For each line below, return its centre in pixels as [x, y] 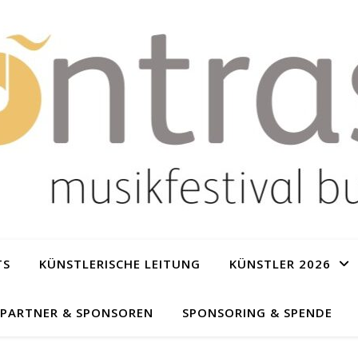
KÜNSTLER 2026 [280, 264]
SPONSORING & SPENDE [257, 312]
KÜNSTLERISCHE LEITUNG [119, 264]
